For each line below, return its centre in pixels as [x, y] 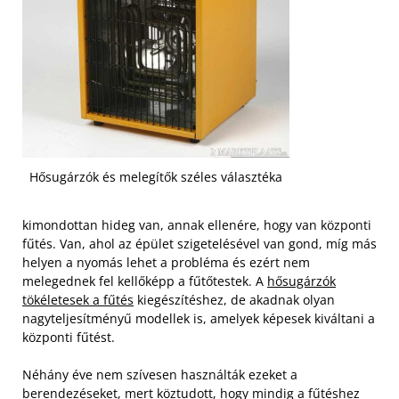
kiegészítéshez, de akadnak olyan [234, 299]
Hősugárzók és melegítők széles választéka [156, 177]
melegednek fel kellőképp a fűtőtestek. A [145, 281]
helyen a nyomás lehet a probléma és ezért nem [166, 262]
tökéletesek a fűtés [78, 299]
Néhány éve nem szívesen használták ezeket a [160, 374]
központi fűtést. [69, 337]
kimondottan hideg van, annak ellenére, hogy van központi [197, 224]
